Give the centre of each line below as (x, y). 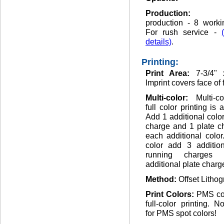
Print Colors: (171, 194)
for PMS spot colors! (181, 213)
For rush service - (183, 32)
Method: (162, 179)
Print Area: (171, 73)
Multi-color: (171, 98)
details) (158, 42)
